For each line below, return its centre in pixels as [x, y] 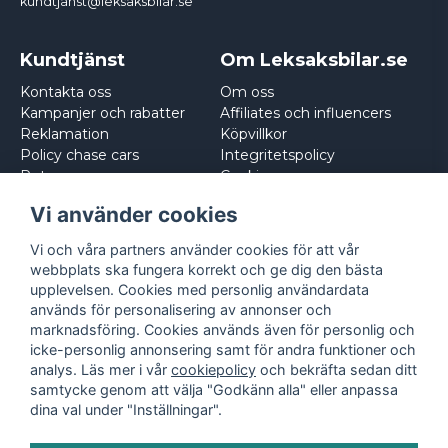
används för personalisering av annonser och [181, 309]
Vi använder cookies [134, 215]
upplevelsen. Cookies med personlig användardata [199, 289]
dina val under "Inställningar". [126, 409]
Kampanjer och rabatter [102, 113]
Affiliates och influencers [305, 113]
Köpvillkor [253, 134]
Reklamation [64, 134]
